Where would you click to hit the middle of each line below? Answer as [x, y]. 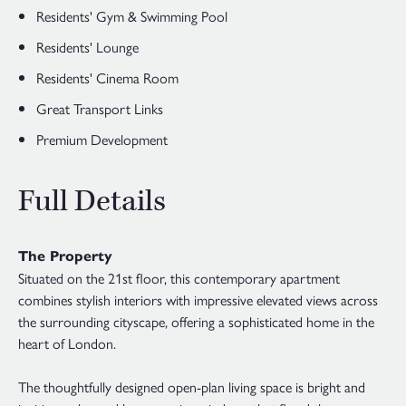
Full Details [92, 202]
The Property [65, 256]
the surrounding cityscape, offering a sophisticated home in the [196, 322]
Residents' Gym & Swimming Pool [132, 16]
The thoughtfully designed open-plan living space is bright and [192, 387]
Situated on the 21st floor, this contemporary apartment [179, 278]
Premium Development [102, 140]
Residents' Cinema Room [107, 78]
